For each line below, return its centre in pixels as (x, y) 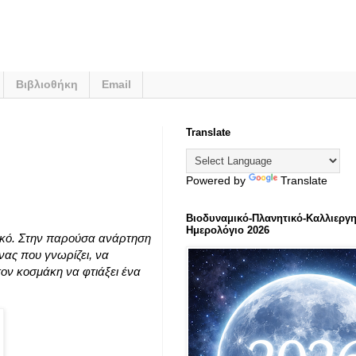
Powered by (217, 180)
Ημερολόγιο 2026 (228, 230)
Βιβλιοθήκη (47, 85)
